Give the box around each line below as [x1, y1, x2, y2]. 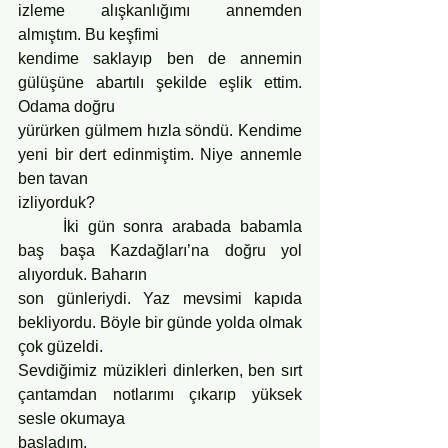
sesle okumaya [18, 409, 125, 427]
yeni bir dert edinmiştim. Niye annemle [18, 145, 302, 163]
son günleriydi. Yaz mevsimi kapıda [18, 289, 302, 307]
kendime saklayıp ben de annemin [18, 49, 302, 67]
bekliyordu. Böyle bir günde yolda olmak [18, 313, 302, 331]
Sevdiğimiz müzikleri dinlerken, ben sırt [18, 361, 302, 379]
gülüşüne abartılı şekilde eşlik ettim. [18, 73, 302, 91]
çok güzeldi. [18, 337, 103, 355]
